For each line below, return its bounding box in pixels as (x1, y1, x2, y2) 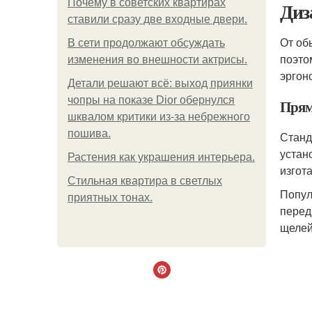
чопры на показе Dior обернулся (68, 94, 235, 106)
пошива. (68, 127, 111, 139)
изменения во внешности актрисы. (68, 54, 247, 65)
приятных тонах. (68, 192, 153, 203)
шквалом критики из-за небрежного (68, 111, 250, 123)
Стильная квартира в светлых (68, 175, 222, 187)
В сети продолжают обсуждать (68, 37, 225, 49)
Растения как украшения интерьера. (68, 151, 255, 163)
